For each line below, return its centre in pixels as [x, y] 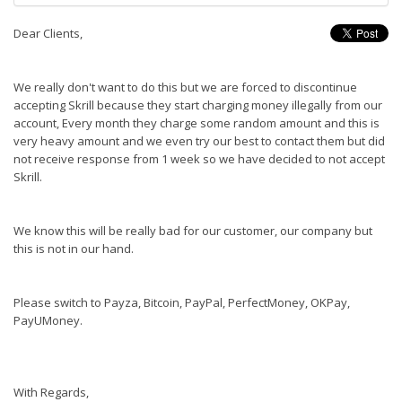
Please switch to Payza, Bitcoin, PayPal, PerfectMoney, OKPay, [182, 302]
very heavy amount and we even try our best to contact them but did [199, 141]
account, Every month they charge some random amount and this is [197, 123]
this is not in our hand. [74, 249]
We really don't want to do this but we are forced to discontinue [185, 87]
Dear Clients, [48, 33]
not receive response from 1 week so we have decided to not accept [199, 159]
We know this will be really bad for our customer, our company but [193, 231]
